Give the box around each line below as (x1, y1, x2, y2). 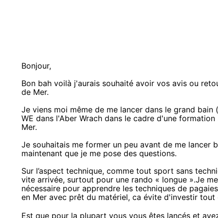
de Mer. (21, 87, 49, 97)
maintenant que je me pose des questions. (21, 148, 177, 158)
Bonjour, (21, 60, 51, 71)
